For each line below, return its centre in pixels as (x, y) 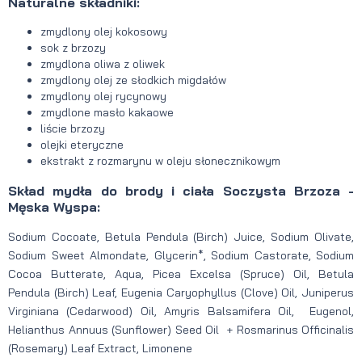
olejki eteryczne (82, 145)
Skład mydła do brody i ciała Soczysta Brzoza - (181, 190)
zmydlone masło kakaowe (107, 113)
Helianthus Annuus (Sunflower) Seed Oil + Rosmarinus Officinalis (181, 329)
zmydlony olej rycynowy (103, 97)
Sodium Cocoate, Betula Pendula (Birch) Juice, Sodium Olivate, (181, 236)
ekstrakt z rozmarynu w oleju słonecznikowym (160, 161)
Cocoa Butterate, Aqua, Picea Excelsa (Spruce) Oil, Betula (181, 274)
